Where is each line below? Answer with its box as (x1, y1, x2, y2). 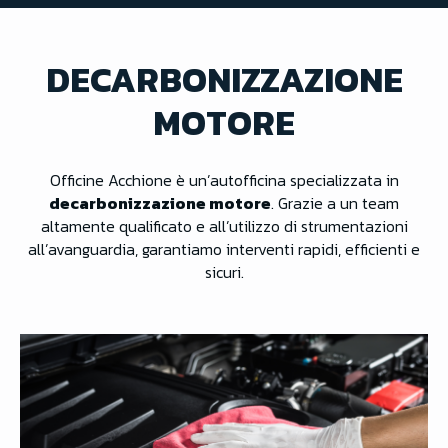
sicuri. (204, 260, 244, 285)
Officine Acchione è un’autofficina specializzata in (49, 168, 399, 193)
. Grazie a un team (271, 191, 399, 216)
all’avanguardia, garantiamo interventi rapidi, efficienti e (28, 237, 420, 262)
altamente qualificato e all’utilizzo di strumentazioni (40, 214, 408, 239)
